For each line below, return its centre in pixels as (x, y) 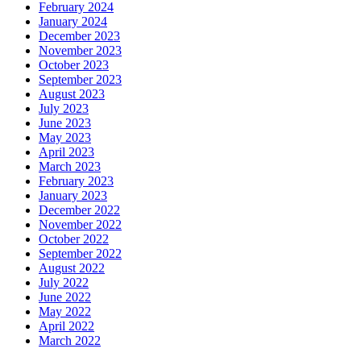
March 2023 (70, 167)
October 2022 (74, 239)
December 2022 (79, 210)
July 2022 (64, 283)
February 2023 (76, 181)
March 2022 (70, 341)
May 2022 (65, 312)
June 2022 (65, 297)
